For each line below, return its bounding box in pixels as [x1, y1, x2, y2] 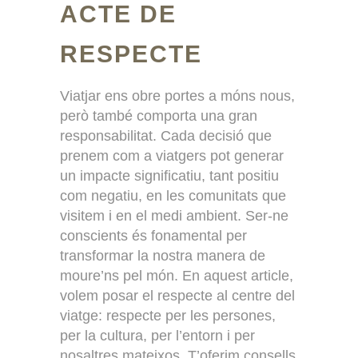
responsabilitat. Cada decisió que [60, 127, 272, 144]
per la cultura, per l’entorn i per [60, 327, 255, 344]
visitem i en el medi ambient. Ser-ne [60, 207, 288, 224]
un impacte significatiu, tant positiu [60, 167, 279, 184]
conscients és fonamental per [60, 227, 247, 244]
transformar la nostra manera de [60, 247, 265, 264]
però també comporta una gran [60, 107, 257, 124]
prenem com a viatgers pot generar [60, 147, 284, 164]
